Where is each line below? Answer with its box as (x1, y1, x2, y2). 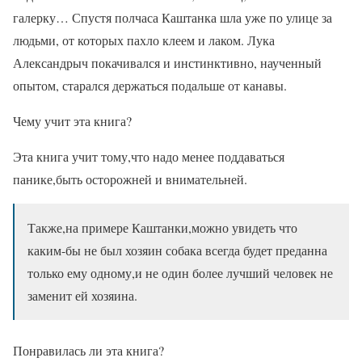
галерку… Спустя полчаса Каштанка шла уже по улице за (13, 8, 332, 26)
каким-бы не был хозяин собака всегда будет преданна (27, 241, 327, 259)
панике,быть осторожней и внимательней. (13, 170, 247, 187)
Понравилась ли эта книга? (13, 341, 164, 359)
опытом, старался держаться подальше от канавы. (13, 76, 287, 94)
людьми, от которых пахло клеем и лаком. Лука (13, 31, 275, 48)
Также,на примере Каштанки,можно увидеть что (27, 218, 297, 236)
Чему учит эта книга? (13, 112, 132, 129)
